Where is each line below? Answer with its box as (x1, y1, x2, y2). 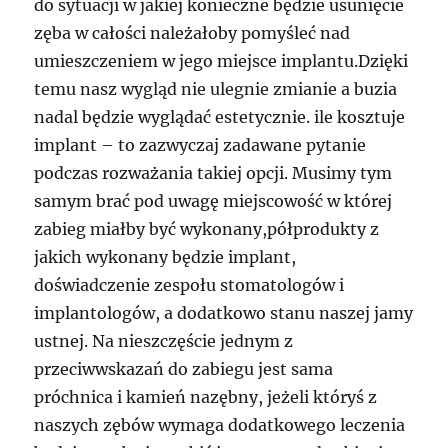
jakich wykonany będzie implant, (34, 247, 297, 268)
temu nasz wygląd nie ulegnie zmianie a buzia (34, 79, 398, 100)
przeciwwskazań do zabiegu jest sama (34, 359, 334, 380)
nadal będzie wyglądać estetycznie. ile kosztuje (34, 107, 406, 128)
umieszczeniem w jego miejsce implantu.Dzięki (34, 51, 409, 72)
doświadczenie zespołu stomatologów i (34, 275, 345, 296)
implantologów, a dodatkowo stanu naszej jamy (34, 303, 414, 324)
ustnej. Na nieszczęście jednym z (34, 331, 294, 352)
